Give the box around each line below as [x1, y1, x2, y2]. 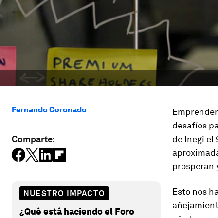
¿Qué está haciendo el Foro [19, 206, 134, 217]
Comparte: [12, 134, 55, 144]
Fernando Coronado [12, 105, 87, 114]
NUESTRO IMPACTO [23, 188, 105, 198]
